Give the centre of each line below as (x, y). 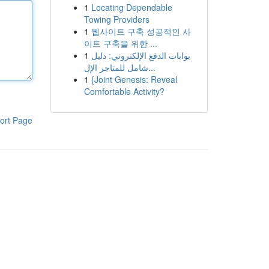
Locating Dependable (131, 7)
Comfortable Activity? (124, 91)
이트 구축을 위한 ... (120, 43)
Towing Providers (116, 19)
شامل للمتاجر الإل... (152, 67)
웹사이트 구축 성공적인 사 (141, 31)
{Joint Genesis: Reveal (134, 79)
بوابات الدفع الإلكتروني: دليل (141, 55)
